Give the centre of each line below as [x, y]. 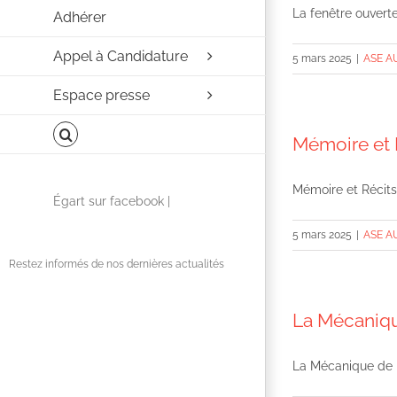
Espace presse [101, 95]
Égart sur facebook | [112, 202]
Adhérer [80, 17]
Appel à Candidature [121, 56]
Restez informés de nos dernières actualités [117, 265]
